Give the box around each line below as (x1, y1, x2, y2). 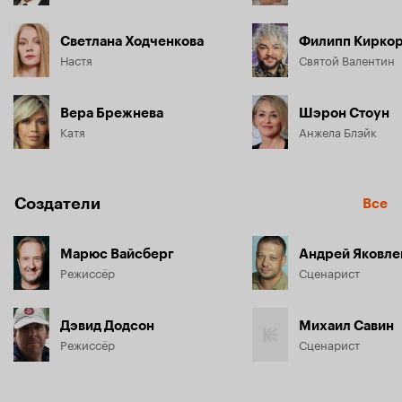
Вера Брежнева (60, 104, 163, 121)
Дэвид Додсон (60, 317, 154, 334)
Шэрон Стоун (299, 104, 389, 121)
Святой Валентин (299, 49, 395, 68)
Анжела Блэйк (299, 121, 377, 140)
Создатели (14, 193, 100, 214)
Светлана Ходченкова (60, 32, 204, 49)
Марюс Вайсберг (60, 245, 174, 262)
